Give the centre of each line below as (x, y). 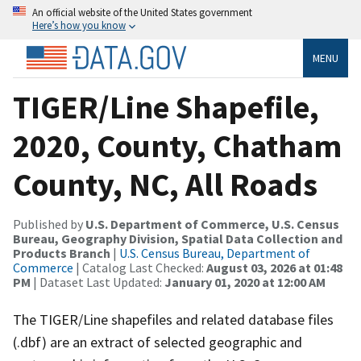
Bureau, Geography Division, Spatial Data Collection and (178, 238)
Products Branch (62, 253)
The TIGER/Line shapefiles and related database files (173, 319)
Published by (49, 224)
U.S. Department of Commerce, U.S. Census (212, 224)
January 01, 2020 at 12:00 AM (245, 282)
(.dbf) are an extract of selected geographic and (158, 342)
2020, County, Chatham (177, 145)
